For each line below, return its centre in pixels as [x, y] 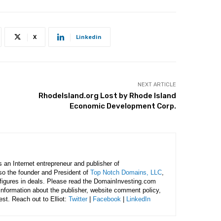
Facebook [107, 199]
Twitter [78, 199]
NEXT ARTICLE [157, 85]
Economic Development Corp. [123, 106]
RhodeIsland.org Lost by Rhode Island [107, 96]
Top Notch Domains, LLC [126, 172]
